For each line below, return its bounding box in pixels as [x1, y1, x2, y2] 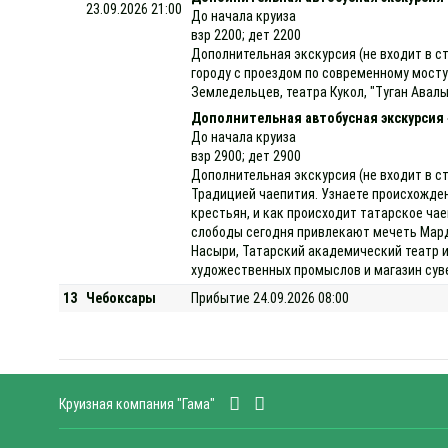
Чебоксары [86, 289, 157, 306]
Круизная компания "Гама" [59, 395, 215, 412]
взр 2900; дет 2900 [191, 147, 302, 164]
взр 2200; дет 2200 [191, 26, 302, 43]
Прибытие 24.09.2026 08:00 [191, 289, 350, 306]
